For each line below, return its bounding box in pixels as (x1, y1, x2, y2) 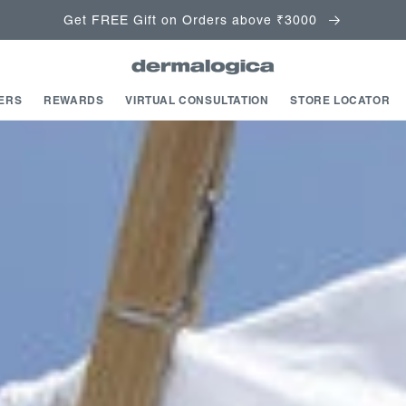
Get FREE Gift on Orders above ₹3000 (63, 13, 322, 27)
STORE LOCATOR (290, 93, 391, 107)
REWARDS (43, 93, 104, 107)
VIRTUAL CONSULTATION (125, 93, 269, 107)
